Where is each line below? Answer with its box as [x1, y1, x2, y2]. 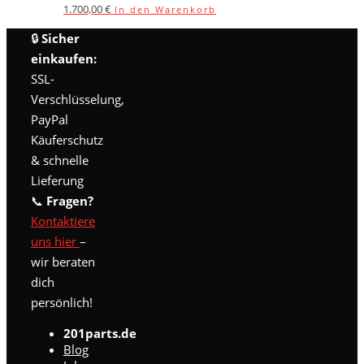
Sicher [41, 30, 80, 47]
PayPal [31, 111, 68, 128]
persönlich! [31, 294, 93, 311]
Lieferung [31, 172, 84, 189]
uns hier [31, 233, 80, 250]
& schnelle [31, 152, 89, 169]
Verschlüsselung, [31, 91, 124, 108]
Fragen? [46, 193, 93, 210]
